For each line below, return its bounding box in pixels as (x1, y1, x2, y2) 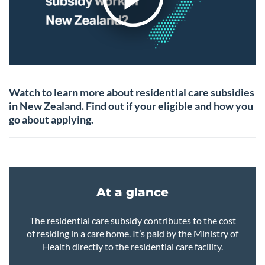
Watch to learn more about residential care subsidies (9, 86, 254, 99)
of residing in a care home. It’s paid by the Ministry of (27, 228, 238, 240)
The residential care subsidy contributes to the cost (29, 215, 236, 227)
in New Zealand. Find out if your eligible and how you (9, 99, 253, 113)
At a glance (96, 185, 169, 200)
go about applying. (9, 113, 93, 127)
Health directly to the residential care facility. (42, 241, 223, 253)
